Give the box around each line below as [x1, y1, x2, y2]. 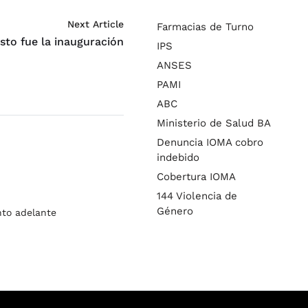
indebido [157, 151, 199, 164]
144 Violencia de [157, 189, 237, 202]
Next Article [67, 19, 124, 30]
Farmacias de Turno [157, 20, 254, 33]
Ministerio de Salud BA [157, 116, 271, 129]
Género [157, 204, 193, 217]
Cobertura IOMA [157, 170, 236, 183]
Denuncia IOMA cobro [157, 135, 263, 148]
